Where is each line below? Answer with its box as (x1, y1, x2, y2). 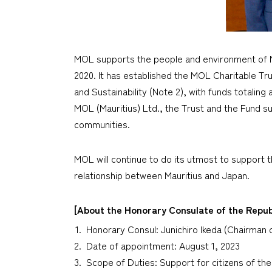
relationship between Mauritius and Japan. (74, 167, 250, 182)
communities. (74, 116, 130, 131)
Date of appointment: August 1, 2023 (86, 237, 240, 253)
